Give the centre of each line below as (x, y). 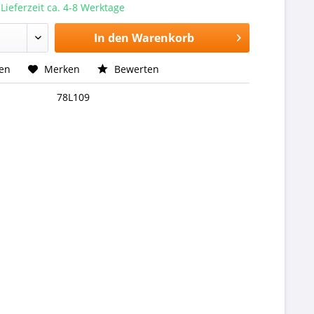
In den (111, 38)
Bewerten (136, 69)
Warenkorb (163, 38)
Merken (62, 69)
